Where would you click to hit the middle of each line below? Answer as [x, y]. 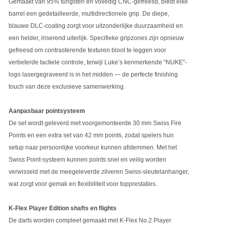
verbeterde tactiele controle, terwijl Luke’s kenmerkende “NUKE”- [98, 63]
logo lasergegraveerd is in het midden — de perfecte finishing [93, 75]
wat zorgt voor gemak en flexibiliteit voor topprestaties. [83, 184]
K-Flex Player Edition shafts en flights [63, 209]
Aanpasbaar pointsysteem [47, 111]
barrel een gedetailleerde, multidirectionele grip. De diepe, [89, 14]
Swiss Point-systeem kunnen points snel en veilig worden [88, 160]
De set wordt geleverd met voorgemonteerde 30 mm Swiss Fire [95, 123]
